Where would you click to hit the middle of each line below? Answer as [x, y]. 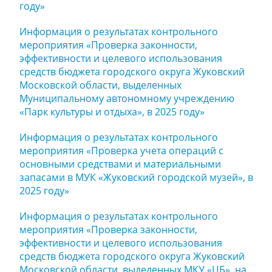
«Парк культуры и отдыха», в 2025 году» [112, 112]
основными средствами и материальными [120, 164]
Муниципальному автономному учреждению [127, 98]
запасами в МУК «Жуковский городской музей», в [136, 177]
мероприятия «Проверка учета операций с [121, 151]
